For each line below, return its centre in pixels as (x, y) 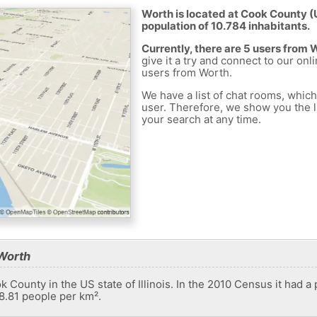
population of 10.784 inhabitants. (225, 26)
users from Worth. (186, 73)
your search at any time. (201, 120)
